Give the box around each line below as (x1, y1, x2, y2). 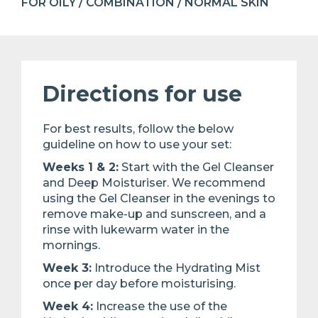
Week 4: (43, 300, 93, 314)
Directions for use (43, 81, 242, 108)
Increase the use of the (93, 300, 227, 314)
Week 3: (43, 261, 92, 275)
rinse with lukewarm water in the (43, 223, 229, 237)
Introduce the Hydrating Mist (92, 261, 261, 275)
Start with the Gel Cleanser (119, 160, 274, 175)
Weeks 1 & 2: (43, 160, 119, 175)
